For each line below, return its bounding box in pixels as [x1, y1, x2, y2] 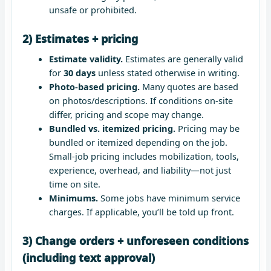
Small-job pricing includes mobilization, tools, [48, 149, 239, 162]
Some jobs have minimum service [97, 191, 240, 204]
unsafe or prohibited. [48, 3, 137, 16]
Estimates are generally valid [122, 52, 243, 65]
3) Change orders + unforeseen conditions [22, 233, 249, 248]
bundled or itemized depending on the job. [48, 135, 227, 148]
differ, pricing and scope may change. [48, 108, 204, 120]
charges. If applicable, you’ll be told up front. [48, 205, 234, 218]
